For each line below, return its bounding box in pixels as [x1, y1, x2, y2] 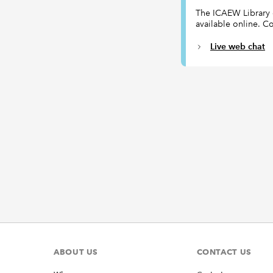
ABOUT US [54, 247, 99, 257]
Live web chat [210, 41, 265, 52]
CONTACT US [196, 247, 252, 257]
